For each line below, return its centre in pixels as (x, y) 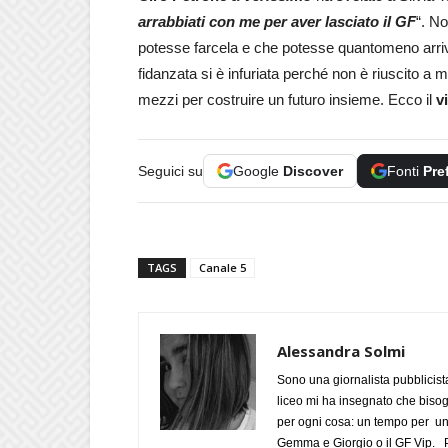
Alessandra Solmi (341, 350)
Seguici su (170, 170)
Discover (313, 170)
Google (258, 170)
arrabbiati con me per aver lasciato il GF (277, 21)
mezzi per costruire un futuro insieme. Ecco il (287, 99)
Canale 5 (222, 267)
